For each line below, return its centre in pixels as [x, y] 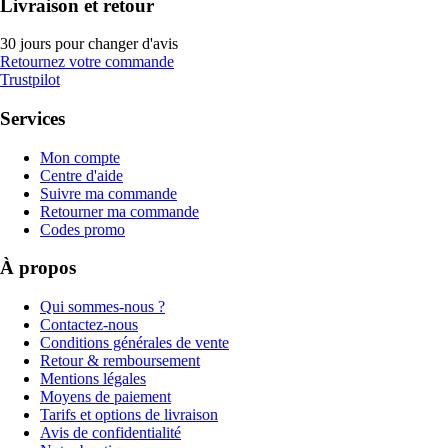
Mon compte [80, 157]
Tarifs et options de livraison [129, 415]
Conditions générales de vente [134, 343]
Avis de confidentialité [110, 433]
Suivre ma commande [108, 193]
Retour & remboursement [120, 361]
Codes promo [82, 229]
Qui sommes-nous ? [102, 307]
